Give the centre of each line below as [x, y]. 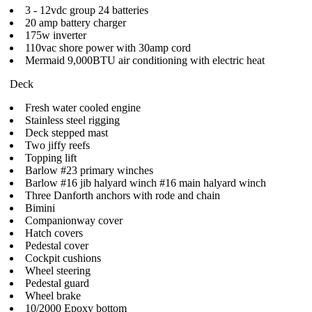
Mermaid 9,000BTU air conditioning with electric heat [145, 60]
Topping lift [51, 158]
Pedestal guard [57, 283]
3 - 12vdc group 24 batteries [87, 10]
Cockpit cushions [63, 258]
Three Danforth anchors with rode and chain [123, 195]
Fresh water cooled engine [83, 108]
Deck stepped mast [67, 133]
